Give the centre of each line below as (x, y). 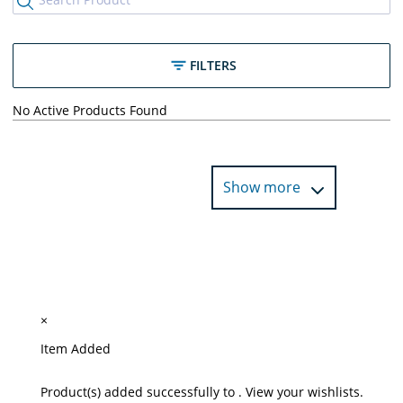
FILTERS (213, 65)
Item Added (75, 348)
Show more (264, 187)
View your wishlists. (304, 391)
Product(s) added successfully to (139, 391)
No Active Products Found (90, 110)
